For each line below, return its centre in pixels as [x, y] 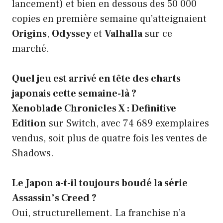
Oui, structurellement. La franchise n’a [99, 213]
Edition [29, 123]
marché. [31, 49]
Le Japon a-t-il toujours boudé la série [100, 183]
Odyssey [71, 34]
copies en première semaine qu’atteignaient [109, 19]
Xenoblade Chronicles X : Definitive [94, 108]
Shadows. [33, 153]
